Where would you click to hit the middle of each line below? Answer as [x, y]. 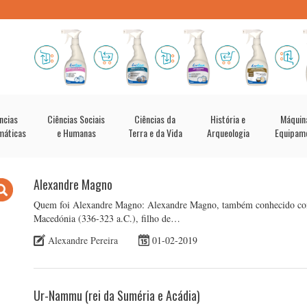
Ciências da [155, 119]
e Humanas [76, 133]
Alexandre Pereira [83, 240]
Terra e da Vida [155, 133]
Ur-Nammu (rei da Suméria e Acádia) [117, 295]
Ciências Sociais [76, 119]
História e [228, 119]
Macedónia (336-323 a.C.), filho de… [107, 218]
